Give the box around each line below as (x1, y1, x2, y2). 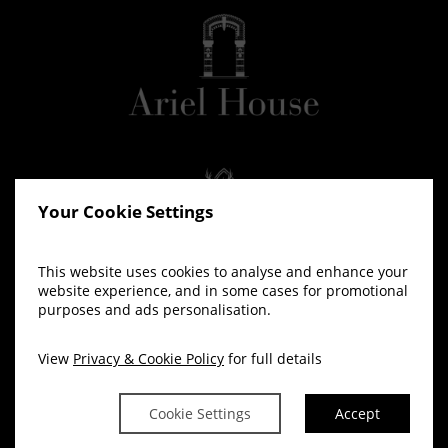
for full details (224, 348, 322, 368)
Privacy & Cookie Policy (73, 348, 224, 368)
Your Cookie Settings (38, 199, 213, 223)
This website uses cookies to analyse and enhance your (38, 261, 408, 281)
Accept (335, 403, 380, 423)
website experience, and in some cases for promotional (38, 280, 408, 300)
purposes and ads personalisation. (38, 299, 271, 319)
